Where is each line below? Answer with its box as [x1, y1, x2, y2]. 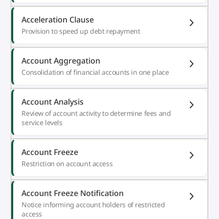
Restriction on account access [22, 158, 113, 168]
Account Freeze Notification [22, 187, 124, 198]
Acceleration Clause [22, 14, 94, 25]
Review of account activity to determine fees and [22, 108, 171, 118]
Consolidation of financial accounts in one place [22, 67, 169, 77]
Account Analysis [22, 96, 84, 107]
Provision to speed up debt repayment [22, 26, 140, 36]
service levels [22, 117, 63, 127]
